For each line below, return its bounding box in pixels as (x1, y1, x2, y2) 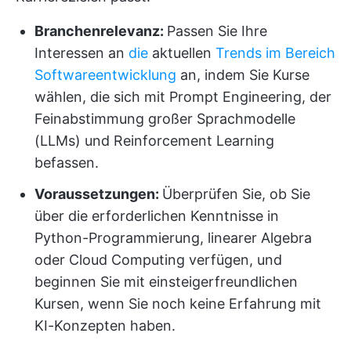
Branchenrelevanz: (34, 22, 167, 39)
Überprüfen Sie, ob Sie (162, 185, 310, 202)
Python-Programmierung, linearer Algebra (34, 229, 312, 246)
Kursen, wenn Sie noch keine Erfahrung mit (34, 295, 321, 312)
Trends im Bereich (215, 44, 335, 61)
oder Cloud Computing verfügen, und (34, 251, 282, 268)
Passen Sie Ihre (167, 22, 267, 39)
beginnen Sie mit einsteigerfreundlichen (34, 273, 298, 290)
